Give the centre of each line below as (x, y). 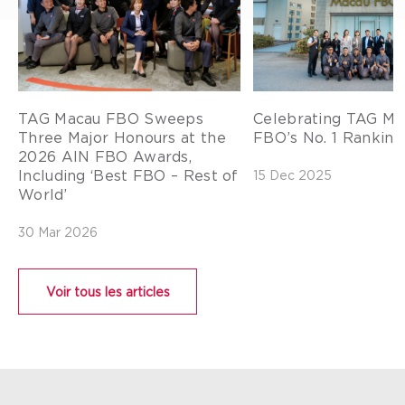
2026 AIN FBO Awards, (105, 157)
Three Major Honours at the (122, 138)
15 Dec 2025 (292, 175)
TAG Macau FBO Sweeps (111, 119)
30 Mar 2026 (58, 232)
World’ (43, 195)
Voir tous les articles (108, 292)
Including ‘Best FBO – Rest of (128, 176)
